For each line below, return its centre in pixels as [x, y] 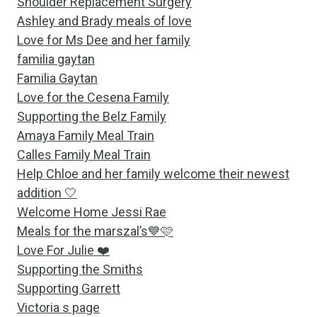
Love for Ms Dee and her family [104, 40]
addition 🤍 [47, 193]
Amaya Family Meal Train [86, 136]
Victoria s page [58, 307]
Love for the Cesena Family [93, 97]
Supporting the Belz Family [92, 116]
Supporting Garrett [69, 288]
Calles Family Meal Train [84, 155]
